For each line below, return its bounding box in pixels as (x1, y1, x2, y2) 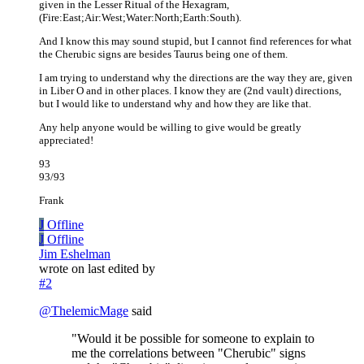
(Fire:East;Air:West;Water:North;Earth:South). (39, 11, 241, 24)
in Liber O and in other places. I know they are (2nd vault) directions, (39, 84, 341, 97)
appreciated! (39, 134, 93, 147)
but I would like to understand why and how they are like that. (39, 97, 311, 110)
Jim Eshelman (39, 247, 110, 262)
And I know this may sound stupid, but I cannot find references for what (39, 35, 352, 48)
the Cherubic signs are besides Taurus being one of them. (39, 48, 288, 61)
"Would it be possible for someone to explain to (71, 331, 314, 346)
